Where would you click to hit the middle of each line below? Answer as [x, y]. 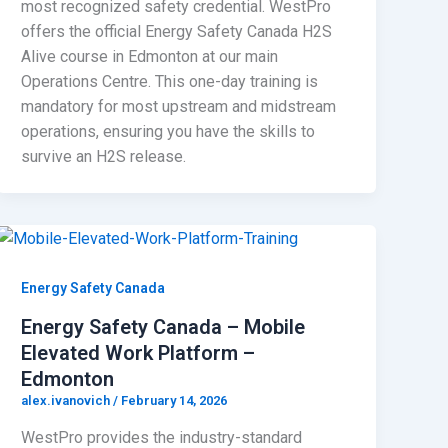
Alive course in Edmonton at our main [150, 56]
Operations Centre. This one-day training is [170, 81]
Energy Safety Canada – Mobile [163, 326]
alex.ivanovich [67, 400]
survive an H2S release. [104, 156]
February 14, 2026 [174, 400]
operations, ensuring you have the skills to [168, 131]
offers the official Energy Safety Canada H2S [177, 31]
